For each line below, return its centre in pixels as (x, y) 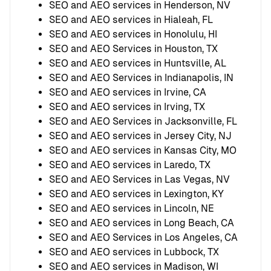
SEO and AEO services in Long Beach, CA (142, 223)
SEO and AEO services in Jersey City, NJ (140, 135)
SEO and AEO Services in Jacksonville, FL (143, 121)
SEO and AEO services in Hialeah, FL (131, 19)
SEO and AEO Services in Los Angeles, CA (143, 237)
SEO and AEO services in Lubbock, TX (134, 252)
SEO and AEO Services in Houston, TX (133, 48)
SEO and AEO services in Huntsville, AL (138, 63)
